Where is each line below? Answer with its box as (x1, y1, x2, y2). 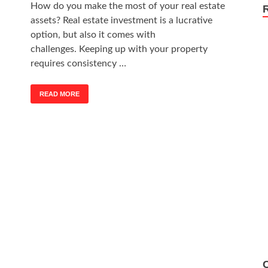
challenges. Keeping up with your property (31, 44, 208, 54)
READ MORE (39, 90, 80, 98)
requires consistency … (31, 58, 126, 68)
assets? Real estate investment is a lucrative (31, 15, 212, 25)
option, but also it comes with (31, 29, 156, 39)
